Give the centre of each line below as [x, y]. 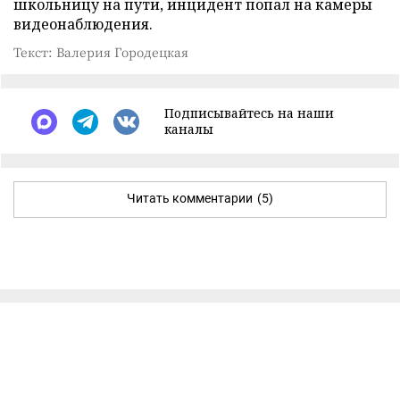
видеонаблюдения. [83, 24]
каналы [189, 129]
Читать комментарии [190, 198]
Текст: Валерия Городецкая [101, 52]
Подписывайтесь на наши [249, 113]
